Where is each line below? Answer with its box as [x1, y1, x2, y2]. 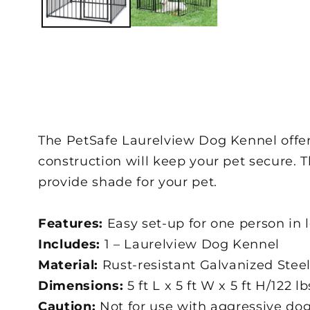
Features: [38, 215, 107, 230]
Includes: [38, 236, 104, 251]
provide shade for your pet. [38, 174, 217, 189]
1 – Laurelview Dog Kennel [104, 236, 280, 251]
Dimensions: [38, 277, 127, 293]
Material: [38, 257, 102, 272]
